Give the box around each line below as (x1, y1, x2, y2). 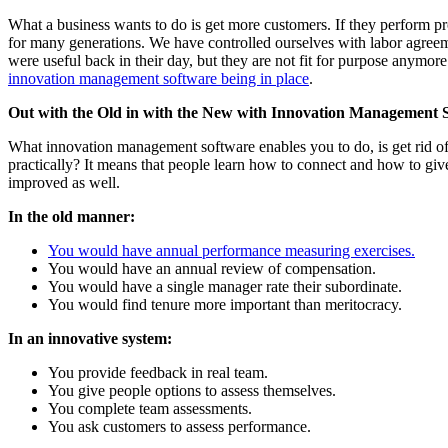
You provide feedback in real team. (48, 363, 268, 381)
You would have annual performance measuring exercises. (48, 241, 415, 259)
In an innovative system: (8, 329, 172, 347)
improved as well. (8, 173, 120, 191)
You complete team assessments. (48, 399, 252, 417)
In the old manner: (8, 207, 135, 225)
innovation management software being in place (8, 69, 309, 87)
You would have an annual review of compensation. (48, 259, 376, 277)
